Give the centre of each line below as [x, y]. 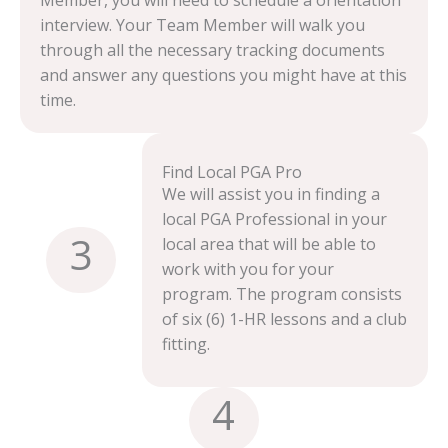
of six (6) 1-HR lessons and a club [285, 319]
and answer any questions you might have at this [223, 75]
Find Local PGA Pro [232, 172]
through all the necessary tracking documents [212, 50]
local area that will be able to [269, 244]
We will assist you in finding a [271, 194]
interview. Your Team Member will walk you [202, 25]
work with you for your [248, 269]
